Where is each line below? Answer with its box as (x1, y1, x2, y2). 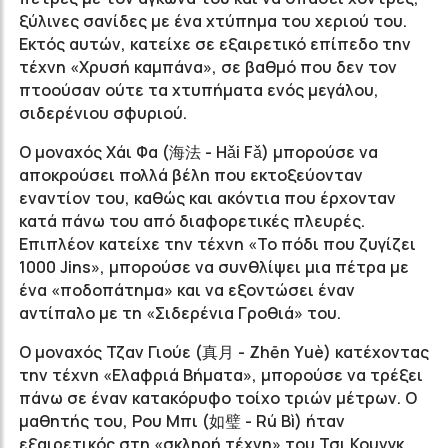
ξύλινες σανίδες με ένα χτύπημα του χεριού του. (19, 10, 407, 32)
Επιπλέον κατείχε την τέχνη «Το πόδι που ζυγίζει (19, 233, 416, 255)
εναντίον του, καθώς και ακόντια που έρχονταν (19, 187, 396, 209)
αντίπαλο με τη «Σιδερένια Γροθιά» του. (19, 302, 341, 324)
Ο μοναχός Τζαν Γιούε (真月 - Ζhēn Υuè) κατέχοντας (19, 341, 429, 363)
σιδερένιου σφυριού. (19, 102, 187, 124)
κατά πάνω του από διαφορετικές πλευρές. (19, 210, 365, 232)
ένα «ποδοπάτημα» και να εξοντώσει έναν (19, 279, 355, 301)
